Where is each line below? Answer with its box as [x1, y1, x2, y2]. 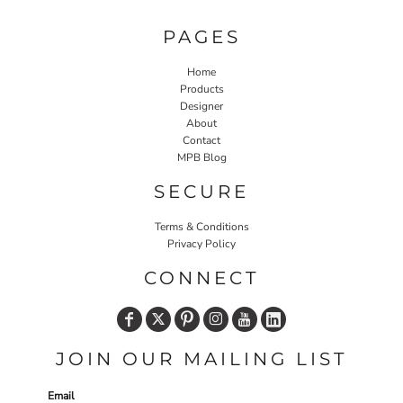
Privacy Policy [167, 236, 236, 251]
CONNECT [144, 266, 259, 289]
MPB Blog [176, 149, 227, 165]
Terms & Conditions [154, 219, 249, 234]
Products [179, 81, 224, 96]
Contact [183, 132, 220, 148]
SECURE [154, 180, 249, 202]
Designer [180, 98, 223, 113]
